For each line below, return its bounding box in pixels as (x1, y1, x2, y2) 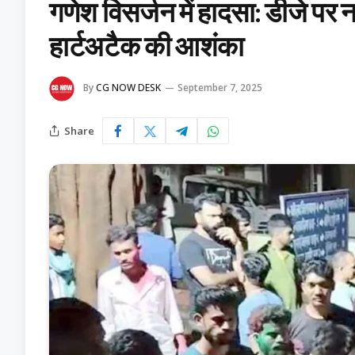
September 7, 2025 (177, 81, 262, 95)
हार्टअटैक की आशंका (49, 30, 245, 63)
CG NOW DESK (96, 81, 161, 95)
